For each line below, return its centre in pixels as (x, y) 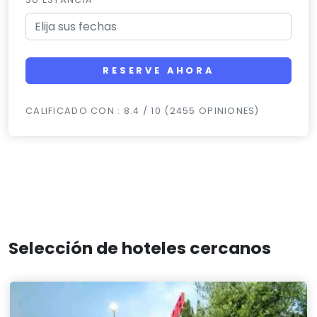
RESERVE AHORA (158, 71)
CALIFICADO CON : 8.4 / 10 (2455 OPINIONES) (143, 111)
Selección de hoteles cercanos (140, 248)
